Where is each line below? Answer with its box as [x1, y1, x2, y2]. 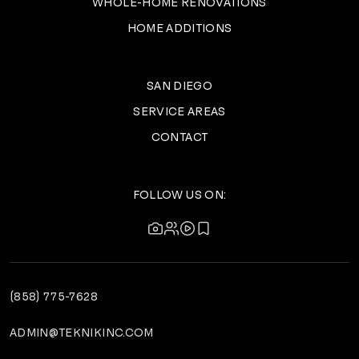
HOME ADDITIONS [127, 22, 232, 34]
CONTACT [151, 131, 208, 143]
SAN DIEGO [146, 79, 213, 92]
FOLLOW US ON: [132, 188, 227, 201]
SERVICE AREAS [133, 105, 226, 118]
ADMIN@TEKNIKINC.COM [10, 326, 154, 339]
